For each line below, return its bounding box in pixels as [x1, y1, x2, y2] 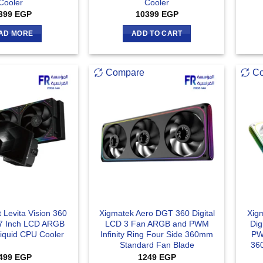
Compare [106, 68, 145, 78]
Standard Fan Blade [119, 240, 194, 250]
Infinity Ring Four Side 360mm [100, 230, 214, 240]
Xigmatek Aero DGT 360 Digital [99, 208, 215, 218]
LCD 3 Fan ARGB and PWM [104, 219, 209, 229]
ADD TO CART [131, 29, 183, 37]
